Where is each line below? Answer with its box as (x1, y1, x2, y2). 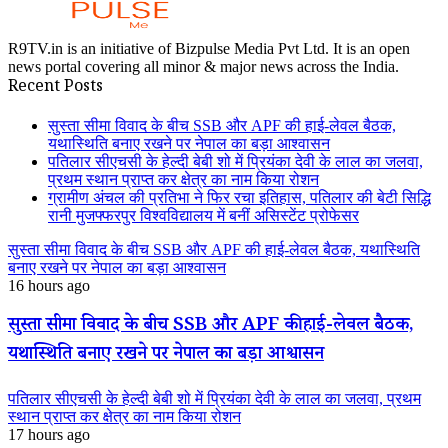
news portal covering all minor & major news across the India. (8, 57, 399, 75)
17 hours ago (8, 426, 90, 444)
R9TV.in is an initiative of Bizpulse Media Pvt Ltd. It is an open (8, 39, 410, 57)
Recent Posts (8, 75, 103, 101)
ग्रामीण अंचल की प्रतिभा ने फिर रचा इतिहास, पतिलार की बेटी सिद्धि (48, 188, 431, 206)
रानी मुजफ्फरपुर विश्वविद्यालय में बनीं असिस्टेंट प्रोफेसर (48, 206, 359, 224)
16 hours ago (8, 276, 90, 294)
